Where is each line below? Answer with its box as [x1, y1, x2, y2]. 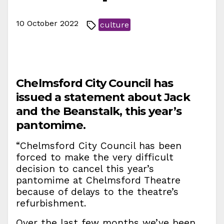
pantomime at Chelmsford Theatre [16, 174, 180, 186]
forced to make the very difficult [16, 151, 173, 163]
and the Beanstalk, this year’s [16, 104, 182, 118]
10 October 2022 [16, 18, 78, 28]
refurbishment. [16, 197, 86, 209]
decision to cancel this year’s [16, 163, 154, 174]
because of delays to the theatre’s [16, 186, 178, 197]
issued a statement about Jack [16, 90, 190, 104]
